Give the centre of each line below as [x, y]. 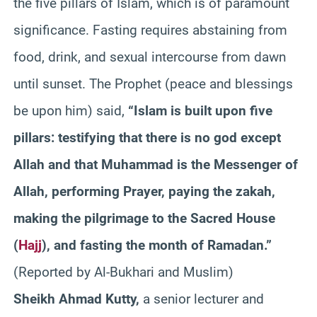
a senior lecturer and [202, 299]
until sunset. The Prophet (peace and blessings [153, 83]
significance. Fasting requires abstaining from [150, 30]
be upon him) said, [71, 110]
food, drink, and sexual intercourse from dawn [150, 57]
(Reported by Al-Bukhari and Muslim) [123, 272]
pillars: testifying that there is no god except [147, 137]
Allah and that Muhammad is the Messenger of [156, 164]
